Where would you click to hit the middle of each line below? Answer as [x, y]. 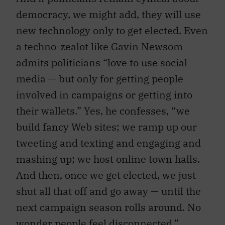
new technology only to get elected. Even [112, 26]
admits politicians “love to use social [102, 58]
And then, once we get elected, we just [106, 170]
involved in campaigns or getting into [104, 90]
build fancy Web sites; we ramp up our [106, 122]
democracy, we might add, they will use [108, 10]
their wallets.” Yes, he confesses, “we [103, 106]
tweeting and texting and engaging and [108, 138]
